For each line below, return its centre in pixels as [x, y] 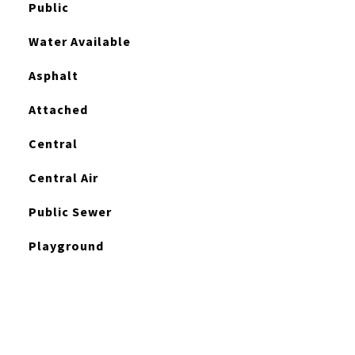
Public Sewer [70, 212]
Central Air [63, 177]
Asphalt [53, 75]
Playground [66, 246]
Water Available [79, 41]
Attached [58, 109]
